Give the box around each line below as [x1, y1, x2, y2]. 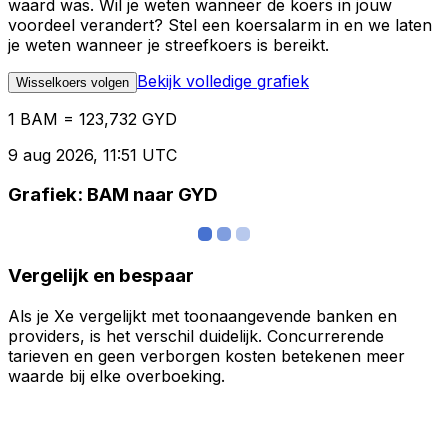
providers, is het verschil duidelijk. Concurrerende [8, 325, 384, 346]
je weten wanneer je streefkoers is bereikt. [8, 34, 329, 55]
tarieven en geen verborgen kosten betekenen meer [8, 345, 405, 366]
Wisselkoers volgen [16, 74, 129, 90]
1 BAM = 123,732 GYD [8, 108, 177, 129]
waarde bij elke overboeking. [8, 365, 225, 386]
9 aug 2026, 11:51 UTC [8, 144, 177, 165]
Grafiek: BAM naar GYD [8, 183, 218, 207]
